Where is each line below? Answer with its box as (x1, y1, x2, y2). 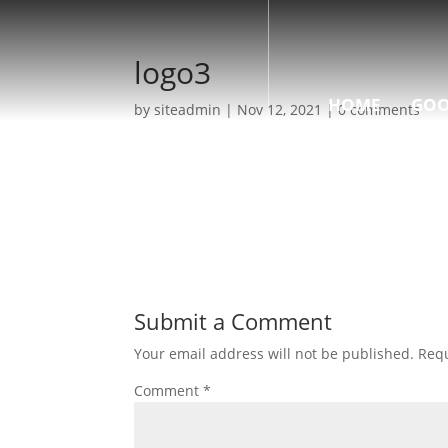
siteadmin (154, 100, 222, 119)
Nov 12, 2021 (237, 100, 323, 119)
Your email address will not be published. (134, 344, 415, 363)
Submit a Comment (134, 306, 333, 336)
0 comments (338, 100, 421, 119)
